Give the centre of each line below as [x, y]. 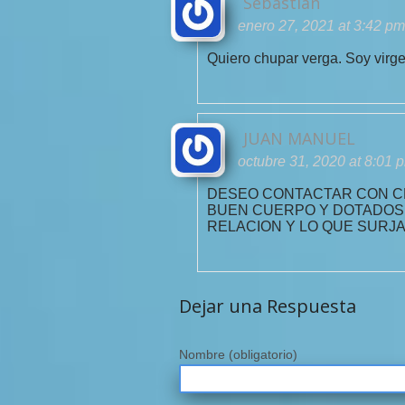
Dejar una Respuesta [268, 306]
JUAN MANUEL [299, 138]
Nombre [204, 354]
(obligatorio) [263, 354]
